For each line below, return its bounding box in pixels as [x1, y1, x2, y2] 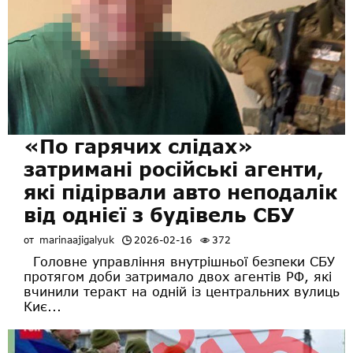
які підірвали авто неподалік [24, 180, 337, 203]
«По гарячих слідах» [24, 134, 253, 158]
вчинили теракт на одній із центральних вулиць [24, 283, 340, 299]
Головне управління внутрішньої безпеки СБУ [24, 253, 335, 269]
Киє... [24, 298, 61, 314]
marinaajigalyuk [39, 233, 114, 246]
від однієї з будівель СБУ [24, 203, 295, 226]
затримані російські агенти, [24, 157, 324, 180]
